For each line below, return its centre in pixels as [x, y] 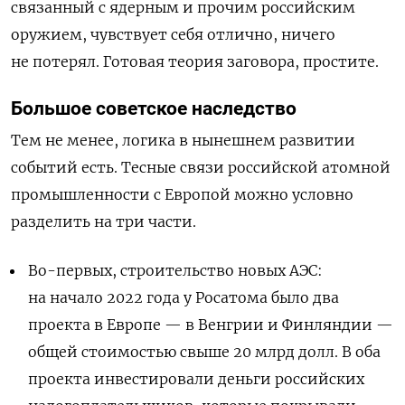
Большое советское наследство [154, 108]
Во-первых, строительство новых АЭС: [176, 270]
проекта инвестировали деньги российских [197, 378]
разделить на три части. [104, 221]
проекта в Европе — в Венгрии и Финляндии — [211, 324]
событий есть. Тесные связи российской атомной [201, 167]
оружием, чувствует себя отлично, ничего [173, 34]
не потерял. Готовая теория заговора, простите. [195, 61]
